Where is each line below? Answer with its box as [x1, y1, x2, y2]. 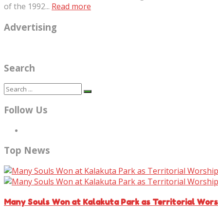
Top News [4, 144, 50, 156]
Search [4, 61, 35, 74]
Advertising [4, 20, 57, 33]
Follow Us [4, 104, 48, 116]
